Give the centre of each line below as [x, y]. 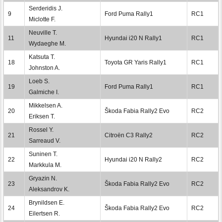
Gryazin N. [43, 178]
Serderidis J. [46, 8]
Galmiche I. [44, 92]
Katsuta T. [42, 57]
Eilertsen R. [44, 213]
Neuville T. [43, 32]
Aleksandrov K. [49, 189]
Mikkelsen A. [46, 105]
